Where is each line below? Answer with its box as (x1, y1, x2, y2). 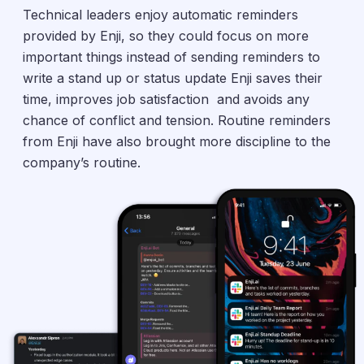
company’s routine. (23, 154, 141, 171)
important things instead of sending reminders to (23, 49, 320, 66)
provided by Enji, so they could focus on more (23, 28, 309, 45)
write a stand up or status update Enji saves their (23, 70, 323, 87)
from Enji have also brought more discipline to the (23, 133, 331, 150)
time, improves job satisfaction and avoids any (23, 91, 310, 108)
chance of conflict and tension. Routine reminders (23, 112, 331, 129)
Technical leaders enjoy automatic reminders (23, 6, 298, 24)
